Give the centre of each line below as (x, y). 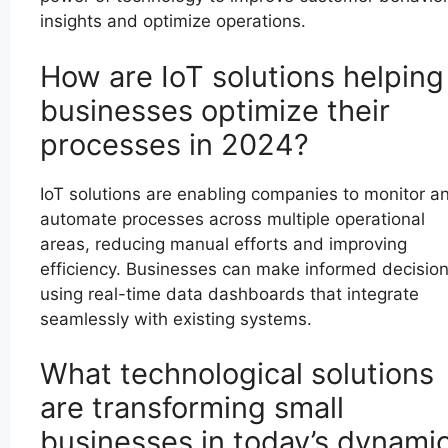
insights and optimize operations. (173, 21)
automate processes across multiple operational (232, 218)
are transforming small (192, 408)
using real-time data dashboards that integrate (229, 293)
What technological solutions (237, 374)
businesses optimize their (215, 110)
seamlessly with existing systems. (176, 318)
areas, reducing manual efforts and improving (223, 243)
